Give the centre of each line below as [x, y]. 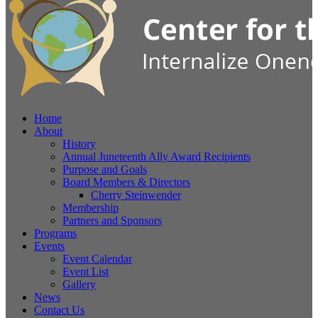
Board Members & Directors [126, 182]
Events [49, 246]
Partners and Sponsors [112, 220]
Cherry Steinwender [136, 195]
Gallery [79, 284]
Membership [91, 208]
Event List [86, 272]
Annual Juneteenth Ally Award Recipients [157, 157]
